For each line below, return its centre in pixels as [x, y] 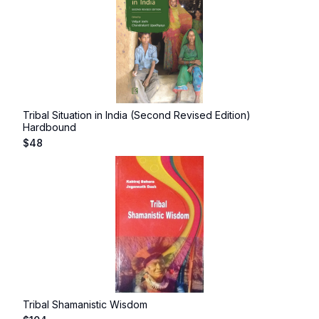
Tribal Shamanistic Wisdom [85, 304]
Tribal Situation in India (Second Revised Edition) [137, 115]
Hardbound [49, 127]
